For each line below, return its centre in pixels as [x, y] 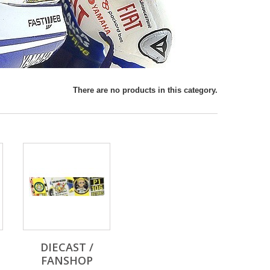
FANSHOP [67, 260]
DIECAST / [67, 247]
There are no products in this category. [145, 90]
